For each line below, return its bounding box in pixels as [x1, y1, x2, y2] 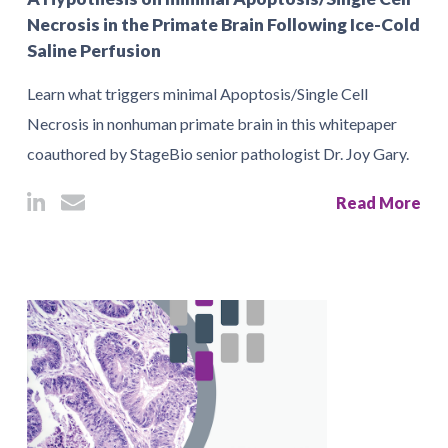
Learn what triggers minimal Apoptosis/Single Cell [27, 84, 368, 103]
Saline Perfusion [27, 40, 161, 61]
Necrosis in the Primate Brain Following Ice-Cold [27, 14, 420, 35]
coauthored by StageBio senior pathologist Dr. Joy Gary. [27, 144, 409, 163]
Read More [336, 193, 421, 212]
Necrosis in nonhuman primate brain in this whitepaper [27, 114, 397, 133]
